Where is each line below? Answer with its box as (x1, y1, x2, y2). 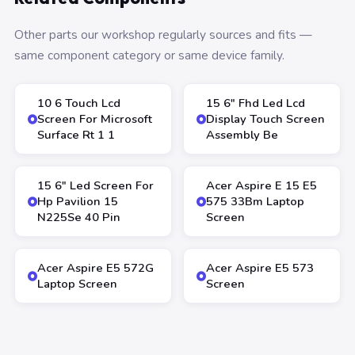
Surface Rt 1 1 (37, 127, 115, 143)
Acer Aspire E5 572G (37, 260, 154, 276)
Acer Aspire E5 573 (206, 260, 314, 276)
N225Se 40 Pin (37, 209, 120, 225)
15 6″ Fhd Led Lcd (206, 95, 305, 111)
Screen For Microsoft (37, 111, 152, 127)
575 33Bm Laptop (206, 193, 304, 209)
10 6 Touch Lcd (37, 95, 120, 111)
